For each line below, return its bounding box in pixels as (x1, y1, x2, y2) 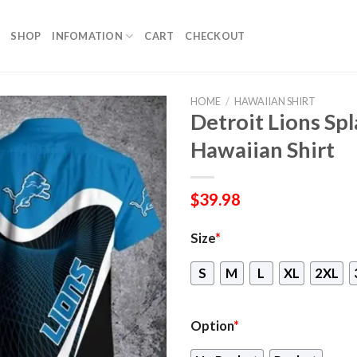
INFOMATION (52, 29, 123, 42)
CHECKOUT (185, 29, 245, 42)
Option (190, 318, 233, 335)
